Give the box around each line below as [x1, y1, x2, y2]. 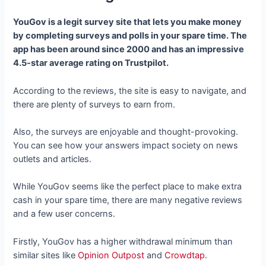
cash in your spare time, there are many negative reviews [13, 195, 243, 206]
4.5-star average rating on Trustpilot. [13, 58, 169, 69]
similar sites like [13, 249, 78, 261]
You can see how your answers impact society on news [13, 140, 239, 151]
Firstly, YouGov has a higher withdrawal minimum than [13, 236, 233, 247]
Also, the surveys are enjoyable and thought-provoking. [13, 126, 239, 138]
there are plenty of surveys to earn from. [13, 99, 178, 110]
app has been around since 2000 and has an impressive [13, 44, 245, 55]
